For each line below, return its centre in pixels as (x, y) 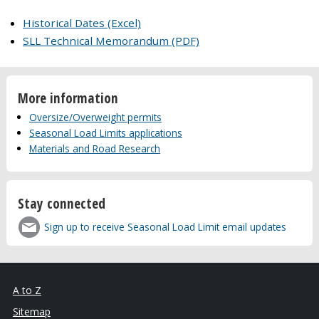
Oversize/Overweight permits (95, 117)
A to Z (27, 291)
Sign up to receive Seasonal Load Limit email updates (166, 226)
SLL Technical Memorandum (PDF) (111, 40)
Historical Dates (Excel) (82, 22)
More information (68, 98)
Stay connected (61, 203)
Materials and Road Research (94, 148)
